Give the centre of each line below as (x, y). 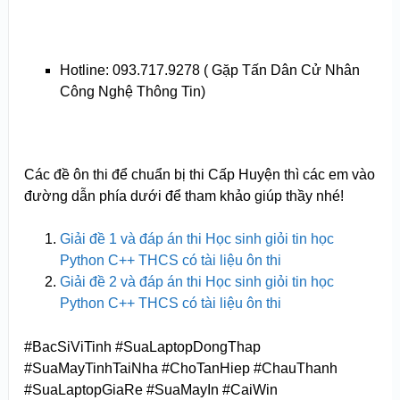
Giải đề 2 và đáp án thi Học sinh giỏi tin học (196, 281)
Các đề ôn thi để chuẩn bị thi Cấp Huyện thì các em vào (199, 174)
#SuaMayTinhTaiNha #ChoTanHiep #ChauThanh (180, 369)
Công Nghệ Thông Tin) (132, 91)
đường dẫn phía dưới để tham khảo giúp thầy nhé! (183, 196)
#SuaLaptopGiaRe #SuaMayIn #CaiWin (150, 390)
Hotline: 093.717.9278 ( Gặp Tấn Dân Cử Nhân (209, 70)
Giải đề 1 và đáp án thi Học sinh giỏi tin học (196, 238)
